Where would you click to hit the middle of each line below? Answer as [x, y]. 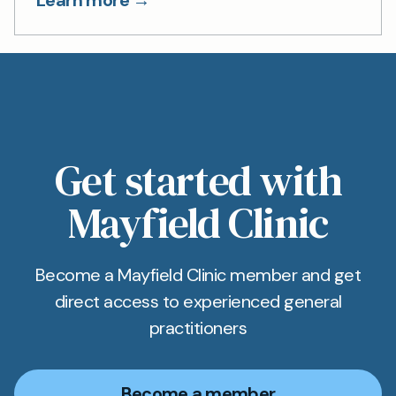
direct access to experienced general [198, 301]
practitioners [198, 328]
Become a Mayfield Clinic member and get [198, 275]
